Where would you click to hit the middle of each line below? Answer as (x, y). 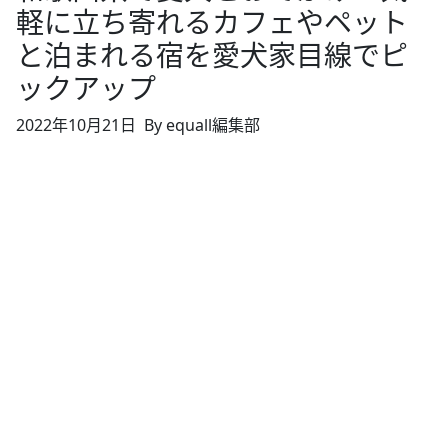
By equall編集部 (202, 124)
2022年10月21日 (76, 124)
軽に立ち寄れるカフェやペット (212, 21)
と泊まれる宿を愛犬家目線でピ (212, 54)
